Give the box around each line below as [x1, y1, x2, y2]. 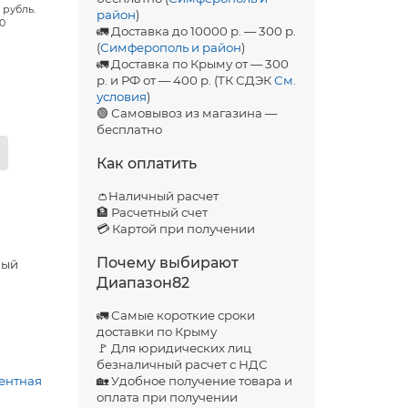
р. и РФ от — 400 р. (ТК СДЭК [96, 73, 274, 87]
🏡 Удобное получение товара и [96, 373, 292, 388]
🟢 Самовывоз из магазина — [96, 106, 277, 120]
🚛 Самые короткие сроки [96, 308, 255, 322]
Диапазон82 [96, 274, 189, 291]
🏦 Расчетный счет [96, 205, 208, 219]
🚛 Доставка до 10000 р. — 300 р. [96, 24, 296, 38]
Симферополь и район [99, 40, 241, 55]
